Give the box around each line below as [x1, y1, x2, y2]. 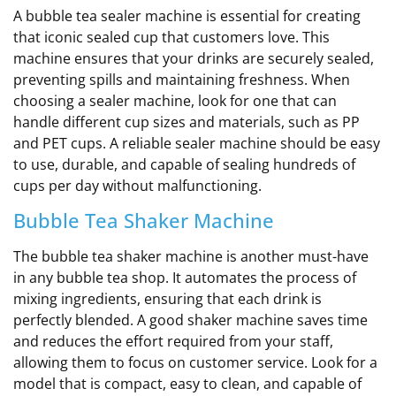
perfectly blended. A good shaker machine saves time [13, 309, 368, 330]
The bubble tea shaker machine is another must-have [13, 246, 369, 266]
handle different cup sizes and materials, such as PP [13, 111, 360, 132]
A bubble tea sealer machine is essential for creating [13, 5, 361, 26]
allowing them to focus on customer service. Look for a [13, 352, 377, 372]
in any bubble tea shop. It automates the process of [13, 267, 356, 287]
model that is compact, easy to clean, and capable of [13, 373, 362, 393]
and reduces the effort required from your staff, [13, 331, 333, 351]
